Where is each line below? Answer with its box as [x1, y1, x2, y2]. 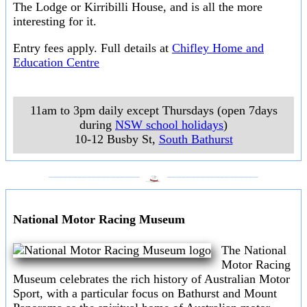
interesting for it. [13, 14, 97, 28]
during [79, 118, 115, 132]
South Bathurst [158, 132, 233, 146]
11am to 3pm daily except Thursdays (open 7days [29, 103, 278, 117]
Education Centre [13, 56, 99, 69]
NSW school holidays [115, 118, 223, 132]
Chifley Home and [172, 41, 264, 55]
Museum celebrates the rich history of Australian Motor [13, 272, 290, 286]
